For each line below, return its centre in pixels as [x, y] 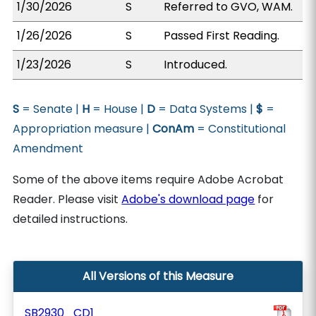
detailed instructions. [71, 219]
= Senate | [51, 109]
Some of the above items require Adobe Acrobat [148, 180]
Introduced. [196, 65]
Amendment [48, 148]
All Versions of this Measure [158, 276]
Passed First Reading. [222, 36]
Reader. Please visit [67, 199]
